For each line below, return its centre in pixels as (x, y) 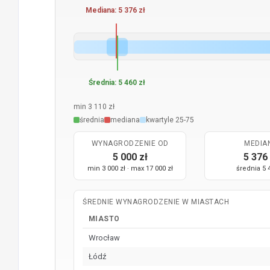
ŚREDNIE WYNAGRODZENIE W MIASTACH (156, 202)
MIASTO (104, 219)
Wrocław (104, 238)
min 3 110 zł (94, 107)
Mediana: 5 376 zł (115, 10)
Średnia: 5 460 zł (117, 83)
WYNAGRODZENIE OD (130, 143)
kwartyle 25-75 (170, 120)
